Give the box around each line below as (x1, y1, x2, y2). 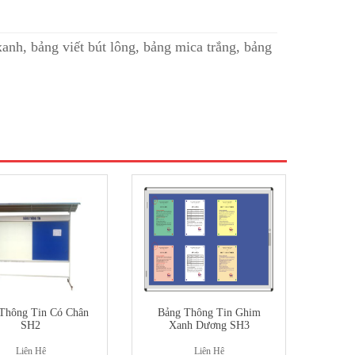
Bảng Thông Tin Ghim (157, 307, 261, 319)
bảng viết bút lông (31, 39, 136, 55)
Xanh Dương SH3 (168, 319, 250, 332)
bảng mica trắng (143, 39, 236, 55)
